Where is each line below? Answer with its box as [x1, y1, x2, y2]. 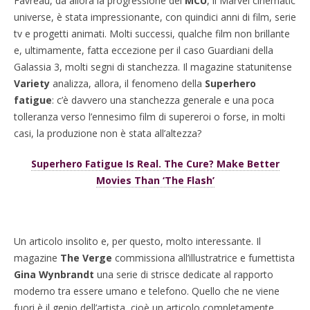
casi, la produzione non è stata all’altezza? [14, 127, 201, 140]
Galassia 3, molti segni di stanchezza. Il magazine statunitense [14, 60, 292, 73]
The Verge [60, 251, 112, 264]
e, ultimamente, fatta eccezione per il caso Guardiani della [14, 44, 273, 57]
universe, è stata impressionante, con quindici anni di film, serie [14, 10, 296, 24]
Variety [14, 77, 50, 90]
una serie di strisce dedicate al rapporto [94, 268, 273, 281]
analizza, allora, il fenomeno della [50, 77, 205, 90]
